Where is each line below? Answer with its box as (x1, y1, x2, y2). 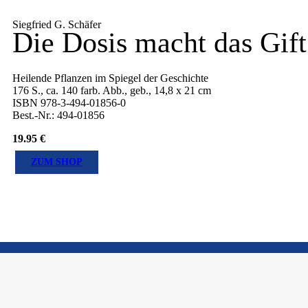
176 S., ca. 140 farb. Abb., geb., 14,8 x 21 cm (12, 84, 212, 96)
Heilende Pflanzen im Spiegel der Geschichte (12, 71, 209, 84)
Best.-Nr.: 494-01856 (12, 109, 105, 121)
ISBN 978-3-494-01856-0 (12, 96, 126, 109)
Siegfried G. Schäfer (12, 18, 102, 30)
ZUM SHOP (31, 157, 83, 168)
